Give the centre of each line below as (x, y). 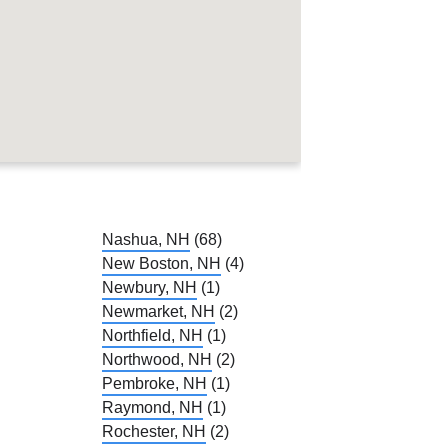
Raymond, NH (152, 407)
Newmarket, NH (158, 311)
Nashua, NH (145, 239)
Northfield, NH (152, 335)
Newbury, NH (149, 287)
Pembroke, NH (154, 383)
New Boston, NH (161, 263)
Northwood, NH (156, 359)
